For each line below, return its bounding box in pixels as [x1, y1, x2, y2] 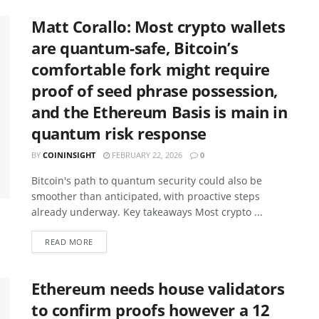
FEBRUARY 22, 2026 [110, 149, 182, 160]
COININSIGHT [43, 149, 95, 160]
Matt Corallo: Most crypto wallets [31, 15, 286, 37]
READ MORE [45, 236, 93, 247]
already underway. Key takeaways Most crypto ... [31, 204, 263, 219]
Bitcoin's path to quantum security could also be [31, 173, 262, 187]
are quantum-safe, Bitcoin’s [31, 36, 239, 58]
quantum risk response [31, 122, 206, 144]
